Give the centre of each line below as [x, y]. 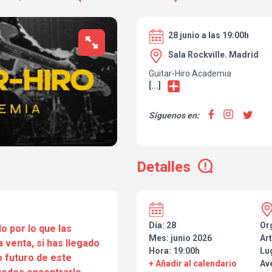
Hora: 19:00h [174, 251]
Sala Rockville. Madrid [213, 55]
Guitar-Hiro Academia [190, 73]
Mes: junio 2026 [180, 238]
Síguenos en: [174, 116]
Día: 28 [162, 226]
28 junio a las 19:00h [209, 35]
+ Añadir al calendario [193, 264]
